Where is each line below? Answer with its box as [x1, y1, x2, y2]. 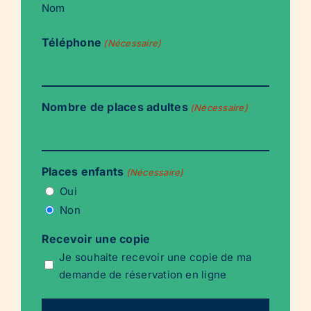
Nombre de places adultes [42, 100, 188, 114]
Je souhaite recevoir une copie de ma [59, 251, 252, 264]
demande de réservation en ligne [59, 268, 227, 282]
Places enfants [42, 165, 124, 178]
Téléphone [42, 35, 102, 49]
